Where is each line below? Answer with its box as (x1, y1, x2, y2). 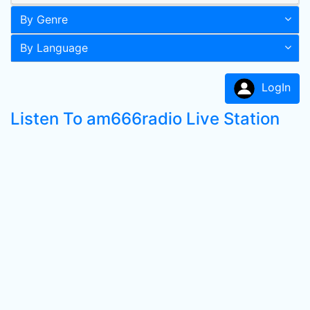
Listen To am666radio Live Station (10, 109, 280, 129)
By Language (20, 41, 88, 55)
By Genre (20, 12, 68, 26)
